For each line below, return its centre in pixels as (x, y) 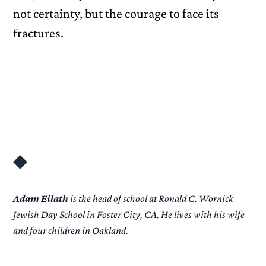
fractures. (39, 33)
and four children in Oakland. (71, 231)
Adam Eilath (41, 199)
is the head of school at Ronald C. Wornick (151, 199)
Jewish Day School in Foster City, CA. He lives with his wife (129, 215)
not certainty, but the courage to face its (116, 13)
